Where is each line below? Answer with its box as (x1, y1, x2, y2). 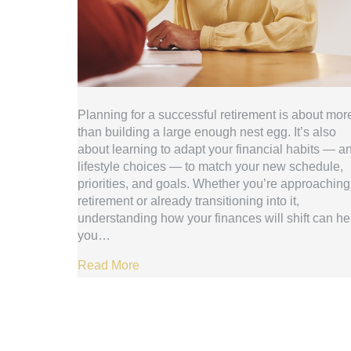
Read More (77, 259, 139, 272)
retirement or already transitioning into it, (77, 194, 299, 208)
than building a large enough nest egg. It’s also (77, 125, 336, 139)
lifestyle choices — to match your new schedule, (77, 160, 343, 173)
